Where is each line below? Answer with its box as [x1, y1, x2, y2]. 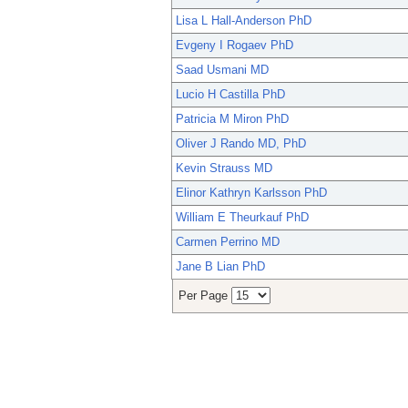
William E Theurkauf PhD [176, 210, 309, 225]
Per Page [178, 289, 231, 303]
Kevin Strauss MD [176, 161, 272, 176]
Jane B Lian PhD [176, 260, 265, 274]
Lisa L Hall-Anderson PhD [176, 14, 311, 28]
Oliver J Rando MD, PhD [176, 137, 306, 151]
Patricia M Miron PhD [176, 112, 289, 127]
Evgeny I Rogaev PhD [176, 38, 293, 53]
